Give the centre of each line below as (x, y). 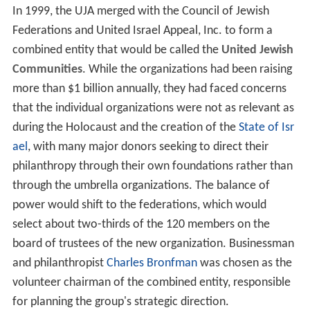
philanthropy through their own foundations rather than (152, 167)
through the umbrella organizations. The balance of (141, 186)
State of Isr (266, 128)
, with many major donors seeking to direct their (148, 147)
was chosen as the (244, 264)
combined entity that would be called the (117, 51)
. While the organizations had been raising (187, 70)
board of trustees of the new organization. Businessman (153, 244)
